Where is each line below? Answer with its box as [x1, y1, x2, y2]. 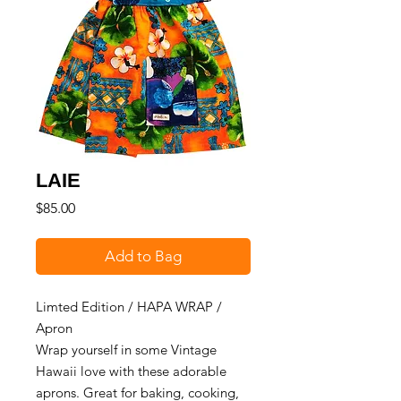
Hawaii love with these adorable [36, 363, 226, 380]
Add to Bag [105, 247, 182, 266]
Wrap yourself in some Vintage [36, 341, 217, 359]
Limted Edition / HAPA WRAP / [36, 298, 222, 316]
